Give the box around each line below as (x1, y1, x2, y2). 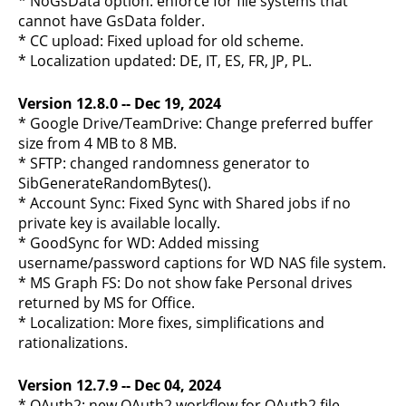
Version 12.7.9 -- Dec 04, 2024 (18, 375, 221, 395)
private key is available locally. (18, 213, 220, 233)
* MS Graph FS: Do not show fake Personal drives (18, 273, 353, 293)
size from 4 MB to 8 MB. (18, 133, 177, 153)
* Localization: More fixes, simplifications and (18, 313, 324, 333)
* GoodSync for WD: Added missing (18, 233, 259, 253)
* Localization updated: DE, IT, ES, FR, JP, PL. (18, 51, 312, 71)
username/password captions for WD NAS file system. (18, 253, 386, 273)
